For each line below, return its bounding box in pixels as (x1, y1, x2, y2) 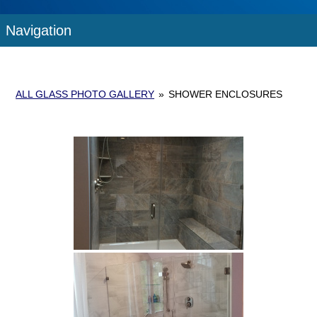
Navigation (6, 22, 76, 38)
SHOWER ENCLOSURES (168, 88, 283, 100)
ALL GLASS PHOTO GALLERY (16, 88, 155, 100)
